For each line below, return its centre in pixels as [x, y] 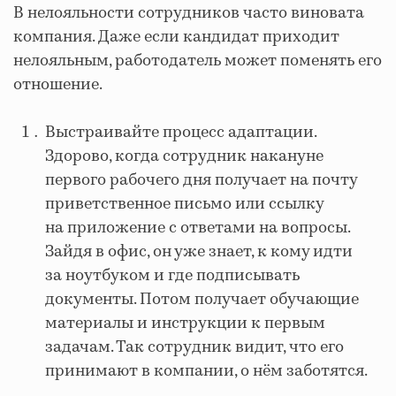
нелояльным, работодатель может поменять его [198, 61]
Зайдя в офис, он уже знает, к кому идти [199, 251]
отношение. [58, 84]
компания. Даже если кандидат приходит [176, 37]
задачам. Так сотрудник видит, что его [194, 347]
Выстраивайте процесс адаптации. [181, 132]
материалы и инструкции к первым [185, 323]
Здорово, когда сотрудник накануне [184, 156]
